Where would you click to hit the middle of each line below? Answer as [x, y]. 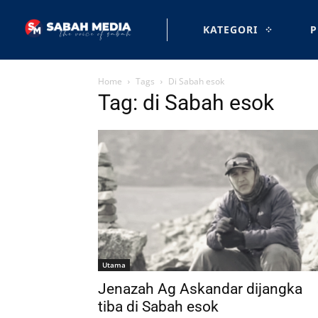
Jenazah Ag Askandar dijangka [200, 289]
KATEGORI [230, 29]
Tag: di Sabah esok [186, 103]
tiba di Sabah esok [158, 307]
